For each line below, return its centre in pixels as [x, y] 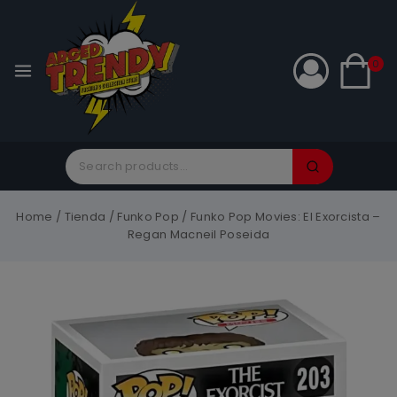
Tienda [85, 217]
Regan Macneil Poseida [198, 234]
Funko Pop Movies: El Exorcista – [285, 217]
